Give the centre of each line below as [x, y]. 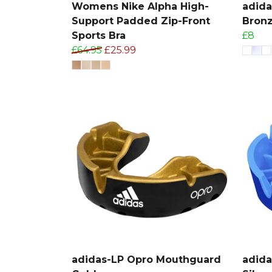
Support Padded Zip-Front [141, 21]
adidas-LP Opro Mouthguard [146, 259]
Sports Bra [99, 35]
